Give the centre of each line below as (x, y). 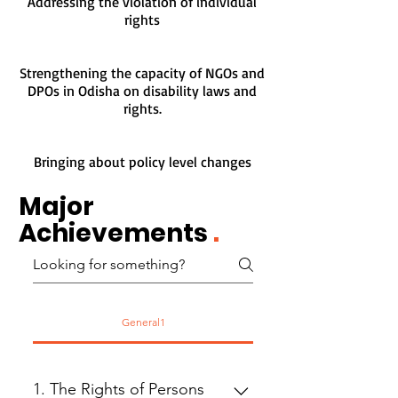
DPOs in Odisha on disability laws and (142, 91)
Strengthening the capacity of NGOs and (142, 73)
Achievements (116, 233)
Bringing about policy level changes (142, 162)
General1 (143, 322)
